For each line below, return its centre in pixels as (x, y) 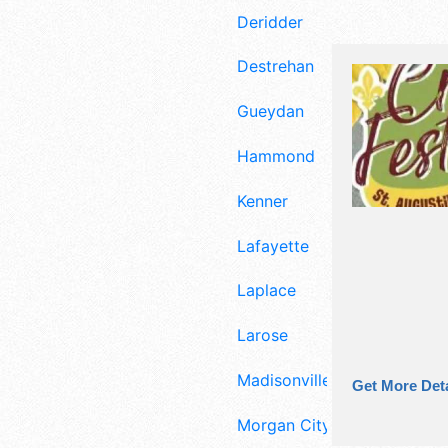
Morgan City (284, 424)
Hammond (276, 155)
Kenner (262, 200)
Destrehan (275, 66)
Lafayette (273, 245)
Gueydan (270, 111)
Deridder (270, 21)
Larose (262, 335)
